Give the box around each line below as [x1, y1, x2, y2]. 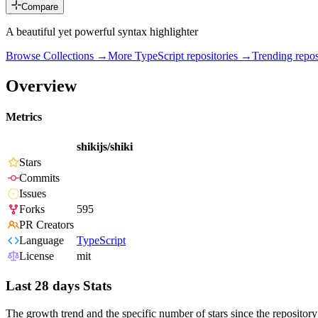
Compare [21, 1, 58, 13]
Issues [19, 187, 46, 200]
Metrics [6, 111, 42, 124]
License [19, 250, 54, 263]
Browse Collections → [6, 50, 108, 62]
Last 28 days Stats [6, 278, 111, 294]
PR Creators [19, 219, 74, 231]
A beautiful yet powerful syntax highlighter [6, 26, 198, 38]
